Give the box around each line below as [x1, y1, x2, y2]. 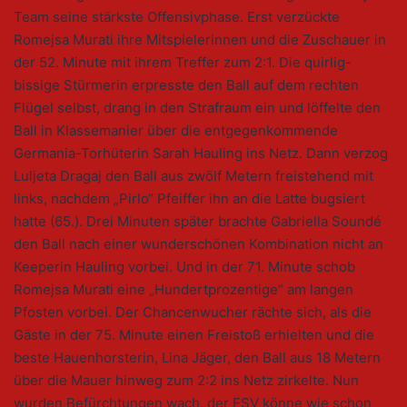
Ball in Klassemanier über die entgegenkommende [14, 122, 338, 140]
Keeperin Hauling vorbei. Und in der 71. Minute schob [14, 258, 355, 276]
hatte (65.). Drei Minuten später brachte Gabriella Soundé [14, 213, 382, 231]
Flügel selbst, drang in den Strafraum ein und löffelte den [14, 99, 381, 117]
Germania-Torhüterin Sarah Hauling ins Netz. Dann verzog [14, 144, 388, 163]
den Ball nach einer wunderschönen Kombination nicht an [14, 235, 383, 253]
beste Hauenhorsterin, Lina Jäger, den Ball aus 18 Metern [14, 349, 381, 367]
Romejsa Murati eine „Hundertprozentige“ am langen [14, 281, 353, 299]
